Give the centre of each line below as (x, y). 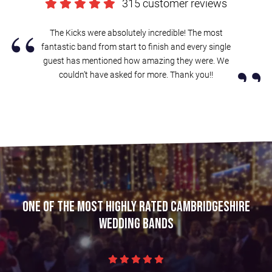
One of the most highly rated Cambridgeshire (136, 206)
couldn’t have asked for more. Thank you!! (136, 75)
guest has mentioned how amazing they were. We (136, 61)
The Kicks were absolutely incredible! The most (136, 33)
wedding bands (136, 223)
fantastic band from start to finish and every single (136, 47)
